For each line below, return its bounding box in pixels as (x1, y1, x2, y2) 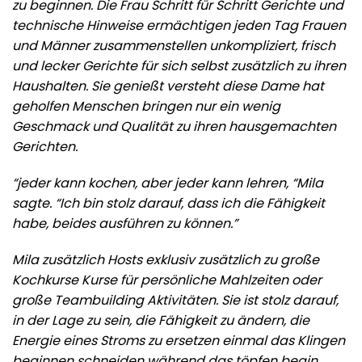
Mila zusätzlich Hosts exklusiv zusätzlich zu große (12, 250, 319, 269)
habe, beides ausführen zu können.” (12, 213, 238, 233)
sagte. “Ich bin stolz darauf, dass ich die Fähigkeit (12, 193, 325, 213)
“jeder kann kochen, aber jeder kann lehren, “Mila (12, 173, 323, 192)
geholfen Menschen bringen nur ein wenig (12, 96, 280, 116)
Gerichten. (12, 137, 78, 156)
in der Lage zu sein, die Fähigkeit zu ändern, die (12, 310, 309, 330)
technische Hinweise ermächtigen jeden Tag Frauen (12, 15, 346, 35)
